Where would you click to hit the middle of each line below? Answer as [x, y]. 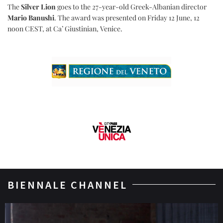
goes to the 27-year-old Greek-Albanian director [131, 6]
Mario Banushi [31, 17]
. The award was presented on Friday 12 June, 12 [127, 17]
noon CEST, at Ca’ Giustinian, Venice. [65, 28]
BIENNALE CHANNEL [67, 184]
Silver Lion [38, 6]
